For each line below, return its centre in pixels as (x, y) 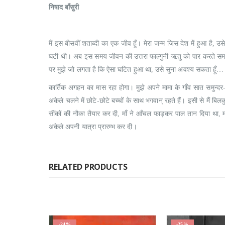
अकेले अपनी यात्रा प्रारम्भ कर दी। (93, 127)
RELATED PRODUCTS (88, 167)
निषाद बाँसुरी (64, 8)
